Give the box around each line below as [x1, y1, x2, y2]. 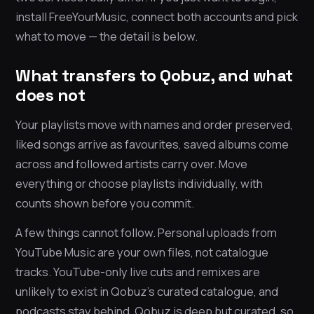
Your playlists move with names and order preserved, [15, 116, 293, 133]
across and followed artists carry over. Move [15, 156, 247, 172]
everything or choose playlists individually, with [15, 175, 263, 192]
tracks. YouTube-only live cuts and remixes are [15, 264, 260, 280]
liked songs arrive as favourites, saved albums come [15, 136, 289, 153]
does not [15, 84, 85, 107]
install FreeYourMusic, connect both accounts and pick [15, 8, 298, 25]
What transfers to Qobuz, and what [15, 64, 293, 87]
